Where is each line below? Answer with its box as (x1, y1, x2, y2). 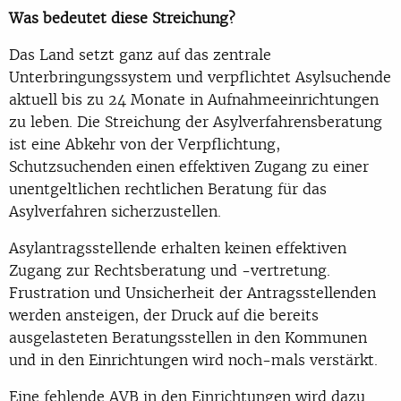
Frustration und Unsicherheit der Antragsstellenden (9, 282, 376, 303)
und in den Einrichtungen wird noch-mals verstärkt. (9, 349, 378, 370)
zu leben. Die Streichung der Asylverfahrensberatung (9, 111, 382, 132)
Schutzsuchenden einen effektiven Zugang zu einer (9, 156, 369, 176)
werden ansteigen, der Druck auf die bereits (9, 304, 319, 325)
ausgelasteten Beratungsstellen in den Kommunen (9, 327, 367, 347)
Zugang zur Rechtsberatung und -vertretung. (9, 260, 330, 280)
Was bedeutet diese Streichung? (9, 7, 235, 28)
